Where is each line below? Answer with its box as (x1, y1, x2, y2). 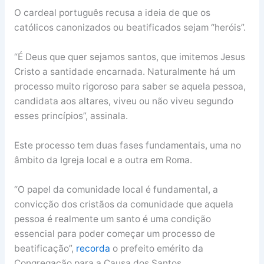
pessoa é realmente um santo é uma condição (14, 213, 211, 225)
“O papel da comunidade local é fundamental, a (14, 183, 218, 195)
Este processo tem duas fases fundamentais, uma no (14, 139, 241, 151)
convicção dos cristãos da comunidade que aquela (14, 198, 233, 210)
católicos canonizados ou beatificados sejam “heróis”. (14, 22, 246, 34)
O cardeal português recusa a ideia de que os (14, 7, 210, 19)
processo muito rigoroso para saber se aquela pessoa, (14, 80, 246, 92)
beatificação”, (14, 242, 76, 254)
